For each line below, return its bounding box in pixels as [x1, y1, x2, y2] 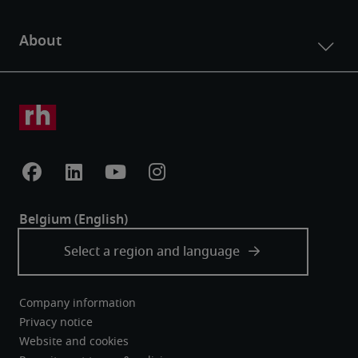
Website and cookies [19, 336, 129, 348]
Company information [19, 298, 136, 309]
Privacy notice [19, 317, 93, 328]
